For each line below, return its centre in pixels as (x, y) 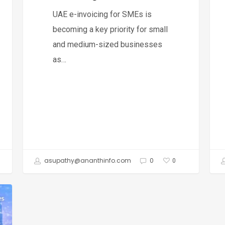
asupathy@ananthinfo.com (87, 161)
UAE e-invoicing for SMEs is (102, 14)
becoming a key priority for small (110, 29)
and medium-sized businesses (108, 44)
